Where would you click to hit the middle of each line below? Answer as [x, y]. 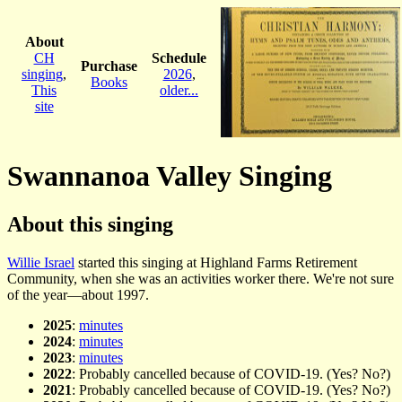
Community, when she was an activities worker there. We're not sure [201, 278]
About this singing [90, 224]
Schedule [179, 57]
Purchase [109, 66]
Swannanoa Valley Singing [170, 176]
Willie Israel [41, 262]
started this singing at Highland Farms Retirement [216, 262]
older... [179, 90]
